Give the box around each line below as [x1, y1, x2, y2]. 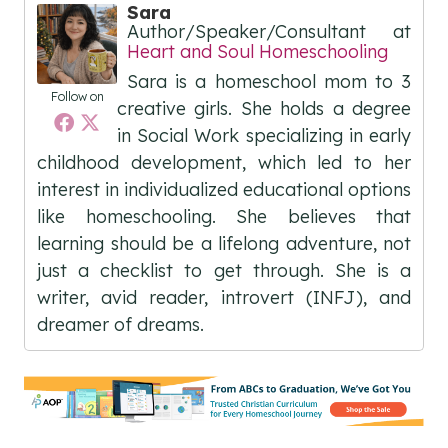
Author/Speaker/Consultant [127, 20, 366, 44]
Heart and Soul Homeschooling [127, 40, 388, 64]
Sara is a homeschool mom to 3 [127, 70, 411, 94]
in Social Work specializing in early [117, 124, 411, 148]
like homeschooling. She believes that [37, 205, 411, 229]
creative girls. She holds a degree [117, 97, 411, 121]
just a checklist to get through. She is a [37, 259, 411, 283]
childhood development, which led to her [37, 151, 411, 175]
